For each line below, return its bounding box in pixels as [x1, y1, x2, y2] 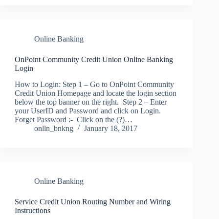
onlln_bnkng [34, 124, 73, 132]
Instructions [15, 206, 50, 215]
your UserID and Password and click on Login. [15, 106, 163, 115]
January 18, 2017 [84, 124, 137, 132]
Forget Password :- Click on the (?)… [15, 115, 132, 124]
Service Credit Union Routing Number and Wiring [15, 197, 171, 206]
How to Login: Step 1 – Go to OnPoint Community [15, 80, 174, 88]
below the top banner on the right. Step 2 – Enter [15, 97, 167, 106]
